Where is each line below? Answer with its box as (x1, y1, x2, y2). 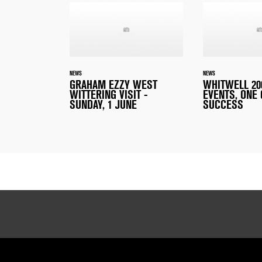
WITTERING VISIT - (70, 88, 148, 102)
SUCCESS (203, 98, 243, 112)
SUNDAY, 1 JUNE (70, 98, 137, 112)
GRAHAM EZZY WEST (70, 78, 157, 92)
